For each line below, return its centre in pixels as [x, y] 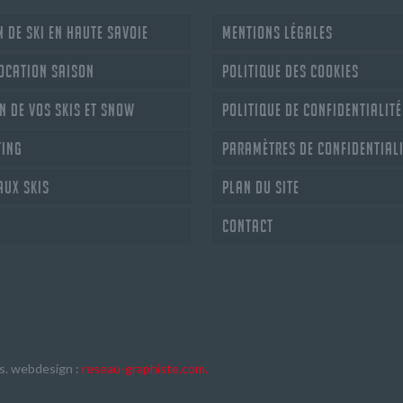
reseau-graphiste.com [143, 368]
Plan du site [261, 187]
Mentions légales [278, 32]
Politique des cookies [291, 71]
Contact [248, 225]
